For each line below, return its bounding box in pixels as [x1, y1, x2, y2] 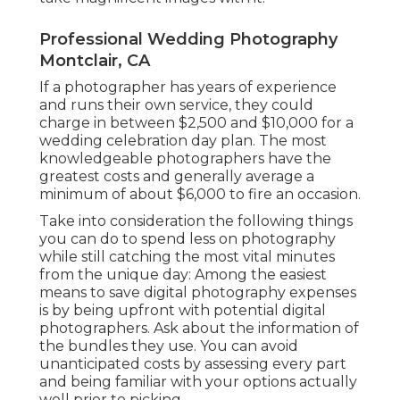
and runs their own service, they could [39, 96, 313, 113]
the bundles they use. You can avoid [39, 337, 298, 354]
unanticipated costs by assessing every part [39, 354, 346, 372]
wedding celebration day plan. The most [39, 131, 327, 149]
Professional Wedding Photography [39, 29, 337, 49]
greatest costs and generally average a [39, 167, 314, 185]
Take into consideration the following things [39, 212, 353, 229]
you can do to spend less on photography [39, 229, 336, 247]
